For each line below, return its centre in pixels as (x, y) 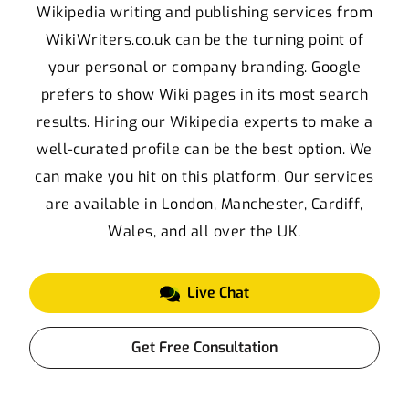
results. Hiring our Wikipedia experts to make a (204, 122)
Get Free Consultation (204, 348)
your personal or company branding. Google (204, 68)
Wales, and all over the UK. (204, 232)
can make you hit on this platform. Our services (204, 177)
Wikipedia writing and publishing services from (204, 13)
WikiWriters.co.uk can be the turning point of (204, 40)
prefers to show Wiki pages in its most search (204, 95)
